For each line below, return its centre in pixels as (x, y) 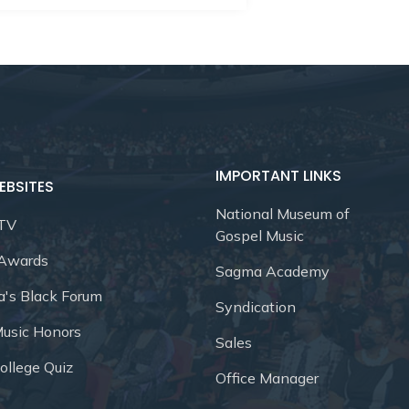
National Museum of (283, 213)
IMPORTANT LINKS (278, 175)
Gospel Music (260, 235)
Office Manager (267, 378)
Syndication (256, 306)
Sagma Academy (273, 271)
